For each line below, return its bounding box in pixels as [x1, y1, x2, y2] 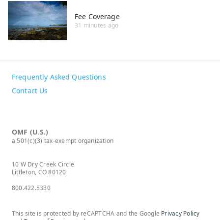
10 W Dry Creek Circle [12, 160, 75, 168]
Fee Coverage [75, 12, 120, 21]
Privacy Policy [161, 209, 200, 218]
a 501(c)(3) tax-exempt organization [12, 137, 114, 145]
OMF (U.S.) [12, 127, 49, 137]
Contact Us [12, 86, 48, 95]
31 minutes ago [75, 21, 119, 29]
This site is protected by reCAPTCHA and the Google [12, 209, 162, 218]
